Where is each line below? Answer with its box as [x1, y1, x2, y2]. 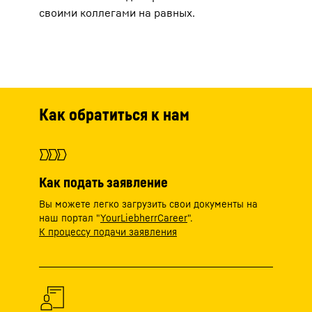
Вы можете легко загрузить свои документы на [39, 197, 258, 210]
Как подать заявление [39, 173, 168, 191]
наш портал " [39, 211, 100, 224]
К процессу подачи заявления [39, 225, 177, 237]
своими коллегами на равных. [39, 5, 195, 19]
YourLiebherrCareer [100, 211, 187, 224]
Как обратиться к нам [39, 104, 189, 124]
